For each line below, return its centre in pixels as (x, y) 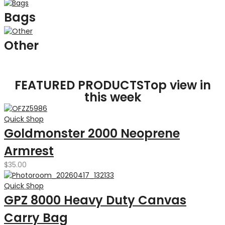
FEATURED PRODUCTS (79, 85)
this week (113, 97)
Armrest (29, 151)
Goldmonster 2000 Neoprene (92, 133)
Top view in (177, 85)
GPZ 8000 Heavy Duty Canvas (95, 200)
